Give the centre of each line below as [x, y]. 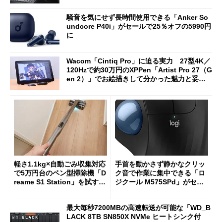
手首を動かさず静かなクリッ [160, 164]
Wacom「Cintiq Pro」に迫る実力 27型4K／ [139, 61]
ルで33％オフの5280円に [155, 191]
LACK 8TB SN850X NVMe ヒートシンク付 [134, 216]
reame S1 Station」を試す [60, 182]
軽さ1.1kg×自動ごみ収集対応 [60, 164]
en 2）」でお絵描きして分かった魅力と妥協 [136, 79]
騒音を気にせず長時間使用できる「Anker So [137, 18]
